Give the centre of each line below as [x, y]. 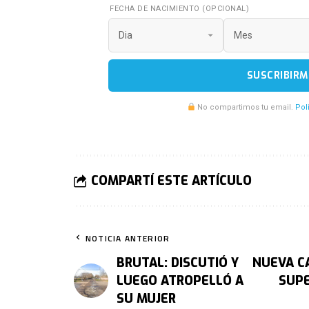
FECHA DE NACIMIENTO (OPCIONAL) [179, 9]
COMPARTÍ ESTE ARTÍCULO [171, 181]
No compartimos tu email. [246, 108]
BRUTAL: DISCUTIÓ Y [178, 263]
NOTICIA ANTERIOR [128, 239]
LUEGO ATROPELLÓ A [180, 281]
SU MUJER [146, 299]
